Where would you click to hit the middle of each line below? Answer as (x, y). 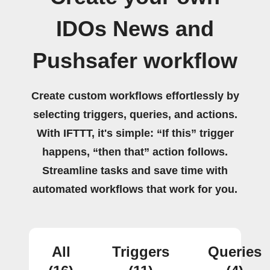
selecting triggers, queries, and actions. (135, 115)
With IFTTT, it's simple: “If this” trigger (135, 133)
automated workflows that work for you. (135, 189)
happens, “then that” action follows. (135, 152)
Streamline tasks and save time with (135, 171)
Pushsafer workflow (135, 61)
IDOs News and (135, 29)
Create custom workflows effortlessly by (135, 96)
